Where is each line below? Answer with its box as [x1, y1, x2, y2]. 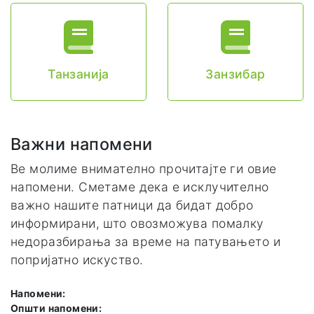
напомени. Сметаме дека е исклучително [11, 179, 269, 194]
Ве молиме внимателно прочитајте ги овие [11, 161, 277, 176]
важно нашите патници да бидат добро [11, 198, 254, 212]
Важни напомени [11, 134, 153, 154]
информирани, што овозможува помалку [11, 216, 264, 231]
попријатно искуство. [11, 252, 144, 267]
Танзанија [48, 67, 109, 81]
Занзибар [205, 67, 266, 81]
